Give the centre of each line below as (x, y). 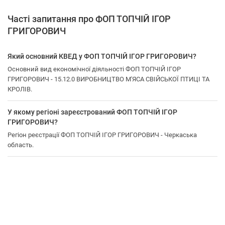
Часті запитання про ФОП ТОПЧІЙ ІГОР (89, 19)
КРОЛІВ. (20, 89)
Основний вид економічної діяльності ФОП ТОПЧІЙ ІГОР (94, 69)
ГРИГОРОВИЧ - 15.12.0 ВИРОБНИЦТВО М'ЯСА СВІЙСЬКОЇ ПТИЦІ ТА (108, 79)
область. (21, 145)
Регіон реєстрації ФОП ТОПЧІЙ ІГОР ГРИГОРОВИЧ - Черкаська (102, 135)
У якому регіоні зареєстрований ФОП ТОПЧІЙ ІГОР (92, 112)
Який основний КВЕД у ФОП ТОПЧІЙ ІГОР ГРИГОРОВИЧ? (102, 56)
